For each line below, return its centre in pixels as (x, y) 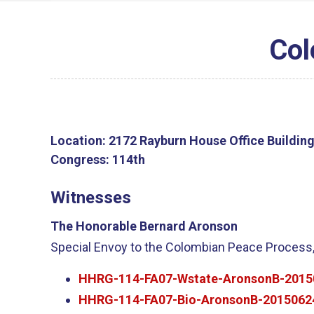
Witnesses (91, 197)
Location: (78, 140)
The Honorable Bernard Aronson (144, 226)
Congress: (80, 159)
